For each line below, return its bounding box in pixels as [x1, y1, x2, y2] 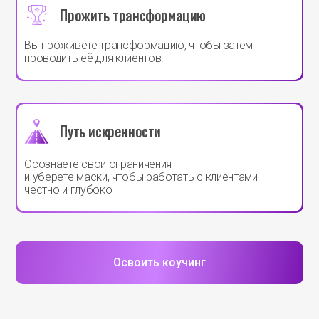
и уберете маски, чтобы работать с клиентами [24, 170, 258, 184]
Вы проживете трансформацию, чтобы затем [24, 38, 253, 53]
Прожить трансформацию [60, 4, 206, 26]
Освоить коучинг [113, 256, 206, 270]
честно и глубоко [24, 183, 113, 197]
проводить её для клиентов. [24, 51, 164, 66]
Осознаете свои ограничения [24, 157, 172, 172]
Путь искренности [60, 120, 162, 142]
